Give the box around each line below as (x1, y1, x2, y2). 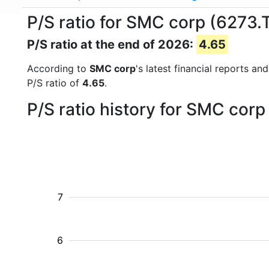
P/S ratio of (27, 77, 82, 89)
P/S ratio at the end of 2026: (27, 37, 196, 52)
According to (27, 62, 89, 74)
